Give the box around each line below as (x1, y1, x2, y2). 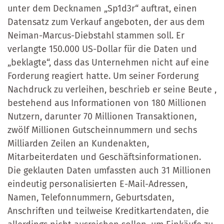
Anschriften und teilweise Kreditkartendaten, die (7, 205, 209, 216)
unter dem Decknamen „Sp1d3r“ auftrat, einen (7, 2, 197, 14)
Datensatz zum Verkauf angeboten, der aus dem (7, 16, 204, 27)
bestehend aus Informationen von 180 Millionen (7, 97, 206, 108)
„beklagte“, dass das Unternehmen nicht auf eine (7, 56, 209, 68)
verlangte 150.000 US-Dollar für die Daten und (7, 43, 197, 54)
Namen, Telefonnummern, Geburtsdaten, (7, 191, 174, 203)
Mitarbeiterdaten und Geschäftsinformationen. (7, 151, 201, 162)
